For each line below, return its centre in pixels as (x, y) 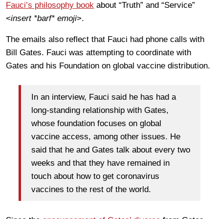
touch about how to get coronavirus (95, 176)
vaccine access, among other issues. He (106, 136)
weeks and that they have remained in (100, 163)
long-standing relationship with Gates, (100, 110)
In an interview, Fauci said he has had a (104, 97)
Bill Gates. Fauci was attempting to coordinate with (99, 53)
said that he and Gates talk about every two (111, 150)
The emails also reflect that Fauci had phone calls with (105, 40)
